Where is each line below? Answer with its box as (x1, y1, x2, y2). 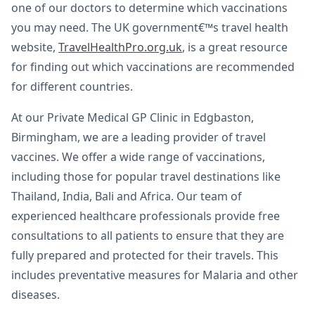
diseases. (11, 287, 63, 303)
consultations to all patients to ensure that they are (11, 228, 284, 244)
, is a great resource (182, 39, 288, 56)
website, (11, 39, 58, 56)
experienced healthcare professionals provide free (11, 208, 280, 224)
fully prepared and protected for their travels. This (11, 247, 278, 264)
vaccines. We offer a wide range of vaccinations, (11, 149, 265, 165)
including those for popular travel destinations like (11, 169, 281, 185)
